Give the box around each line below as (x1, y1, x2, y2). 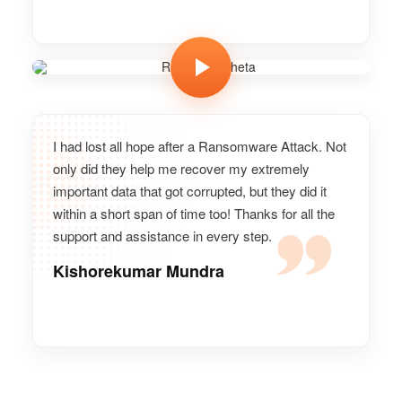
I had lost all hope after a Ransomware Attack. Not (53, 135, 346, 155)
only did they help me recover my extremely (53, 158, 310, 178)
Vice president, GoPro (138, 22, 264, 41)
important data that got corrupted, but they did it (53, 180, 327, 200)
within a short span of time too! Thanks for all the (53, 203, 335, 223)
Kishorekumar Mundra (53, 258, 224, 283)
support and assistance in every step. (53, 225, 272, 245)
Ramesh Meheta (133, 3, 269, 30)
